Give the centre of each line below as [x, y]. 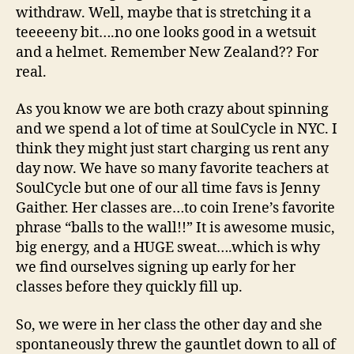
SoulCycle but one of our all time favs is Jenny [168, 188]
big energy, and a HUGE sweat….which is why [168, 248]
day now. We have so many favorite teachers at [172, 169]
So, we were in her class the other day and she [169, 325]
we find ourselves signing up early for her [156, 267]
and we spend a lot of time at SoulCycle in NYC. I [177, 129]
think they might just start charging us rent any [172, 149]
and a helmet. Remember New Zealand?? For [167, 52]
